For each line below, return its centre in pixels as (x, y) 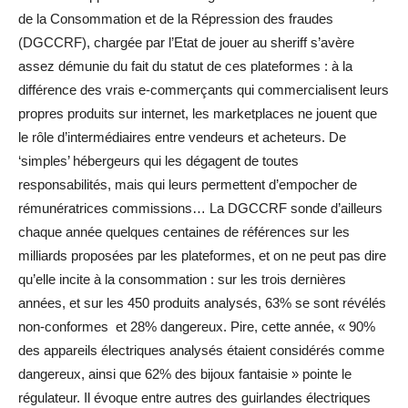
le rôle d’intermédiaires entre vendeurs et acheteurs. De (182, 138)
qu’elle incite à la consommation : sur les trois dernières (182, 280)
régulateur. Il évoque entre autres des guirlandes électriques (194, 398)
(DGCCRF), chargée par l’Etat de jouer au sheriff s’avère (186, 43)
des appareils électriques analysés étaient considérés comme (201, 351)
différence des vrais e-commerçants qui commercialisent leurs (204, 90)
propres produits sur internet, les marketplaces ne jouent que (198, 114)
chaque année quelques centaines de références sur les (184, 232)
